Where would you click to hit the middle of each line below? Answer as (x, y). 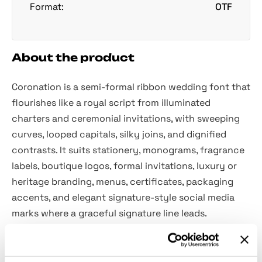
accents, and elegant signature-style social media (123, 197)
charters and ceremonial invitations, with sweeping (126, 118)
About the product (73, 57)
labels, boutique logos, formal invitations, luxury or (124, 166)
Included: (32, 245)
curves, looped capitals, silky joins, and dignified (119, 134)
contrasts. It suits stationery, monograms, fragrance (128, 150)
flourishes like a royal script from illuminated (111, 102)
